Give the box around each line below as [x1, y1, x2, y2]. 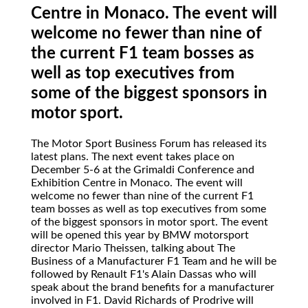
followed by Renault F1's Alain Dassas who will [31, 268, 256, 280]
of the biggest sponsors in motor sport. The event [31, 216, 268, 228]
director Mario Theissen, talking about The [31, 242, 235, 254]
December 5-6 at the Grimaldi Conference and [31, 164, 254, 175]
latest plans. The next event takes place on [31, 151, 234, 162]
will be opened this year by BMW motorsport [31, 229, 249, 241]
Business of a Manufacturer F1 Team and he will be [31, 255, 276, 267]
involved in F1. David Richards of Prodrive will [31, 294, 254, 306]
